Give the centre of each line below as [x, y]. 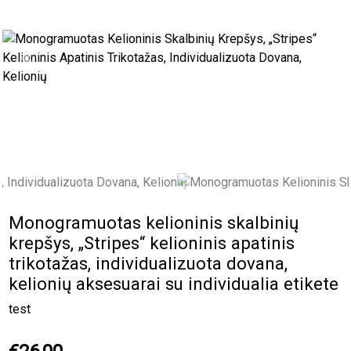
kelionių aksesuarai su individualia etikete [174, 283]
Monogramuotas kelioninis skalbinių [154, 222]
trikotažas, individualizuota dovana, [148, 263]
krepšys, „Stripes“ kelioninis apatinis [152, 242]
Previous [52, 66]
